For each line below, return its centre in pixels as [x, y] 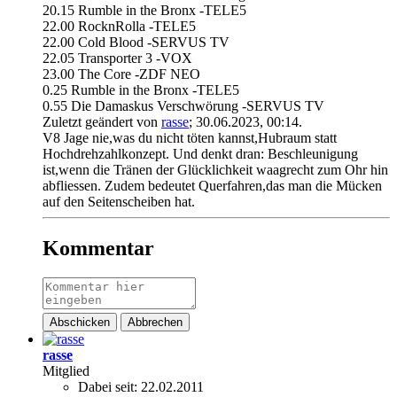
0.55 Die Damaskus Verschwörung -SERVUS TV [183, 105]
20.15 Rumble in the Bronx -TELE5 [144, 10]
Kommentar [98, 248]
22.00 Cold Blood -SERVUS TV [136, 42]
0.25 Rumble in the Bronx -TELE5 [141, 90]
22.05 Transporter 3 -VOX [117, 58]
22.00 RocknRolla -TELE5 [119, 26]
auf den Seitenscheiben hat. [119, 201]
